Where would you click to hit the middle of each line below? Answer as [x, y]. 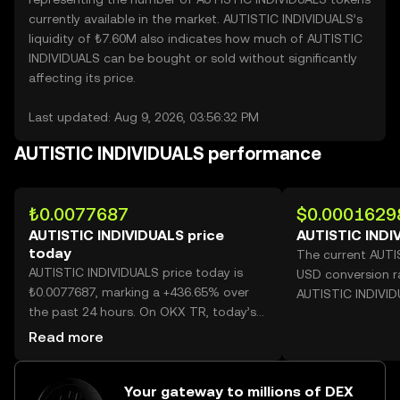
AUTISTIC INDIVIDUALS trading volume [140, 331]
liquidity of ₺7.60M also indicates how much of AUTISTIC [196, 38]
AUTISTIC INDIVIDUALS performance [168, 154]
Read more [66, 337]
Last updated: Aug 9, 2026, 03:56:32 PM [144, 117]
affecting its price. [82, 78]
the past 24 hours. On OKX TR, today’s [142, 312]
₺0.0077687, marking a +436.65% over [139, 292]
